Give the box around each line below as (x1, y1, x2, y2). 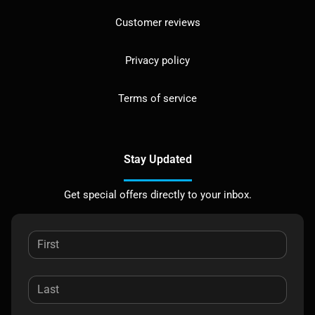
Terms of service (118, 91, 197, 105)
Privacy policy (125, 53, 190, 67)
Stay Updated (123, 152, 192, 166)
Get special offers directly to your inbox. (63, 188, 252, 201)
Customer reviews (115, 15, 200, 29)
